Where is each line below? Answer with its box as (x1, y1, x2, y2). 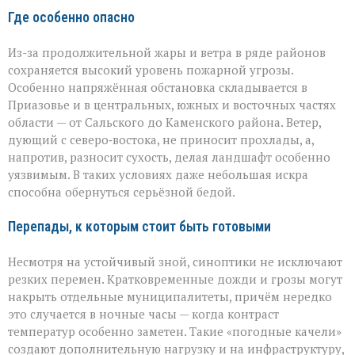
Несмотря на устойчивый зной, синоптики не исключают (8, 254, 342, 270)
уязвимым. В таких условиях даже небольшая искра (8, 166, 308, 183)
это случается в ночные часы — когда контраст (8, 306, 279, 323)
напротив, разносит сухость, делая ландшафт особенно (8, 149, 330, 166)
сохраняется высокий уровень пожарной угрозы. (8, 62, 293, 78)
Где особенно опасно (8, 10, 135, 26)
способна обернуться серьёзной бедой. (8, 184, 235, 200)
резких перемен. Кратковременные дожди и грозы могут (8, 271, 342, 288)
